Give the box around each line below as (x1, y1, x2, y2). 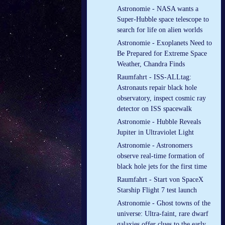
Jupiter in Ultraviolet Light (117, 129, 194, 137)
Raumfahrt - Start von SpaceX (117, 176, 203, 184)
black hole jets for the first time (117, 163, 207, 171)
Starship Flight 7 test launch (117, 186, 197, 194)
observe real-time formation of (117, 152, 204, 160)
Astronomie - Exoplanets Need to (117, 39, 212, 47)
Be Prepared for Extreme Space (117, 50, 207, 58)
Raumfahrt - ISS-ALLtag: (117, 73, 191, 81)
